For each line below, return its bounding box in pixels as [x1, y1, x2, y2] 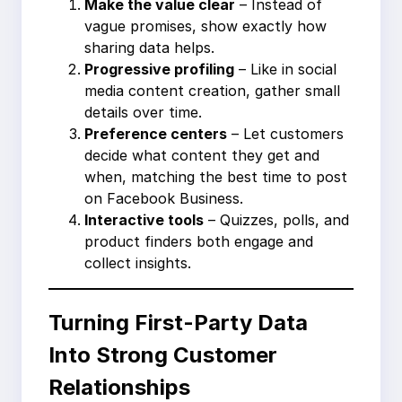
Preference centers [84, 124, 227, 143]
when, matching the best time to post [84, 167, 347, 186]
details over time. [84, 102, 202, 121]
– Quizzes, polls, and [204, 210, 349, 229]
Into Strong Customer [48, 342, 277, 369]
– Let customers [227, 124, 344, 143]
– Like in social [234, 59, 336, 78]
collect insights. [84, 253, 191, 272]
